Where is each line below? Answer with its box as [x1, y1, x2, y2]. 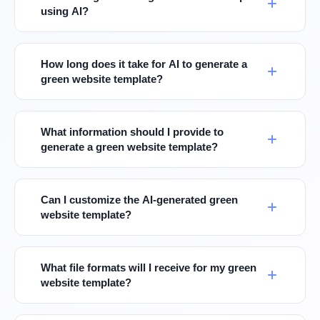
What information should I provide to [41, 126, 224, 138]
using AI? [41, 5, 89, 17]
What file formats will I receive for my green [41, 261, 256, 274]
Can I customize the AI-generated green [41, 194, 238, 206]
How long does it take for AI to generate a [41, 58, 247, 70]
